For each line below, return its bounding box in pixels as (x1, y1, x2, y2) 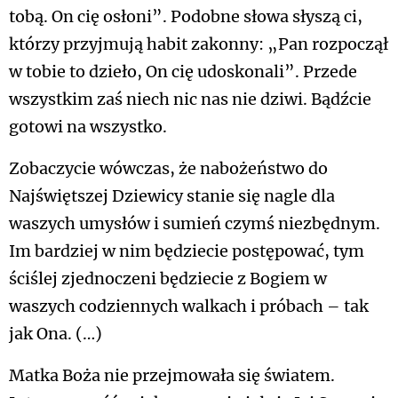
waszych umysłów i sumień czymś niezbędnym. (9, 214, 380, 234)
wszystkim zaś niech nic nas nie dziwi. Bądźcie (9, 90, 371, 109)
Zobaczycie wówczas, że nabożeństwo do (9, 159, 328, 179)
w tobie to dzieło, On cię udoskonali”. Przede (9, 62, 357, 82)
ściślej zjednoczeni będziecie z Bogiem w (9, 269, 327, 289)
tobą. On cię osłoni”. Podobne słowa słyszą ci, (9, 7, 362, 27)
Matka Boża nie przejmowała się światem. (9, 366, 335, 386)
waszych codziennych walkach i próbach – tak (9, 297, 369, 316)
